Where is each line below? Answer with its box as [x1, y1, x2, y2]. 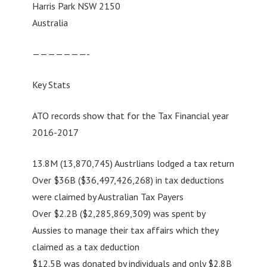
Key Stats [32, 78, 70, 91]
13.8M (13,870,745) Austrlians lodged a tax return [32, 157, 234, 169]
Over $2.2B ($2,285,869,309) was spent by [32, 207, 205, 219]
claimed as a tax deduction [32, 240, 139, 253]
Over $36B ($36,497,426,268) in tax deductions [32, 173, 224, 186]
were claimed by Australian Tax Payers [32, 190, 184, 203]
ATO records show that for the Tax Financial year [32, 109, 229, 122]
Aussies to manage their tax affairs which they [32, 223, 218, 236]
